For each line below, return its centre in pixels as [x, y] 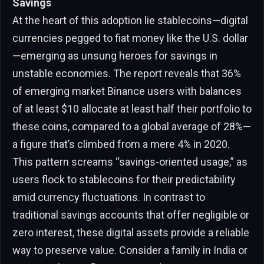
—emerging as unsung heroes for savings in [115, 55]
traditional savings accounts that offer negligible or [131, 214]
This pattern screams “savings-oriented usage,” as [130, 161]
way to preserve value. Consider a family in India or [130, 250]
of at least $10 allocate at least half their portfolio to [132, 108]
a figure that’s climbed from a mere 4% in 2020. [121, 144]
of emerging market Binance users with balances [127, 91]
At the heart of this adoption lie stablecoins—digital [130, 20]
